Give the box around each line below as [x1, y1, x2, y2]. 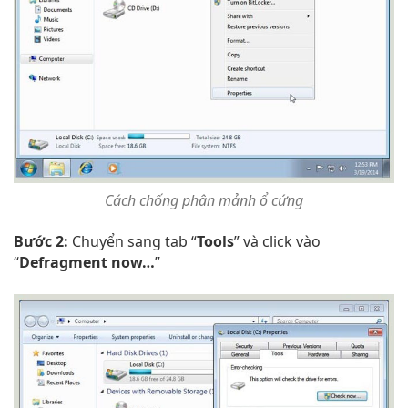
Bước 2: [14, 230, 68, 251]
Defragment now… [19, 251, 155, 272]
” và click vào [234, 230, 321, 251]
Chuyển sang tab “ [68, 230, 197, 251]
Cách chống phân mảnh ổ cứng [105, 189, 303, 210]
